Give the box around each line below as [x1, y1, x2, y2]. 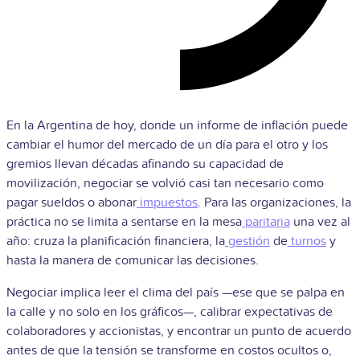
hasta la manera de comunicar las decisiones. [6, 252, 259, 268]
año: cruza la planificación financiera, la [6, 232, 225, 249]
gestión [228, 232, 270, 249]
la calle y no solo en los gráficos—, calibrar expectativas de [6, 303, 333, 320]
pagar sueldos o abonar [6, 194, 137, 211]
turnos [291, 232, 326, 249]
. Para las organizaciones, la [198, 194, 351, 211]
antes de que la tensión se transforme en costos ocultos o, [6, 342, 332, 358]
